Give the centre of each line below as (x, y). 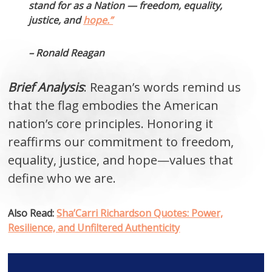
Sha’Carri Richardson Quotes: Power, (140, 213)
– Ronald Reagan (67, 53)
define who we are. (62, 178)
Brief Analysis (46, 87)
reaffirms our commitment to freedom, (121, 142)
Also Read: (32, 213)
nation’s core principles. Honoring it (111, 124)
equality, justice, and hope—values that (121, 160)
